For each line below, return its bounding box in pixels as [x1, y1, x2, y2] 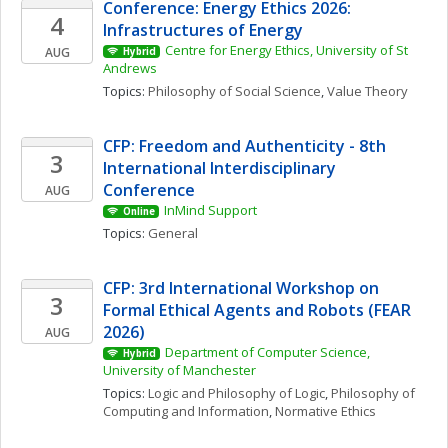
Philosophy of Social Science [148, 82, 321, 100]
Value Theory [327, 82, 408, 100]
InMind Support [163, 201, 257, 219]
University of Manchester [103, 361, 256, 379]
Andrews [103, 59, 157, 77]
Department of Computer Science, [164, 343, 370, 361]
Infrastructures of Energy [103, 19, 303, 41]
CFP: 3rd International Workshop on [103, 277, 379, 299]
